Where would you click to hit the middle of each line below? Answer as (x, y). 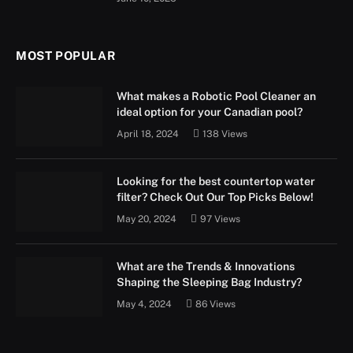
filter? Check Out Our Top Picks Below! (215, 197)
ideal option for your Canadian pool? (210, 111)
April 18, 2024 (148, 134)
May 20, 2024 (147, 219)
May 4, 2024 (144, 304)
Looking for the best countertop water (216, 181)
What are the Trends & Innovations (206, 266)
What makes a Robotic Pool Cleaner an (216, 96)
